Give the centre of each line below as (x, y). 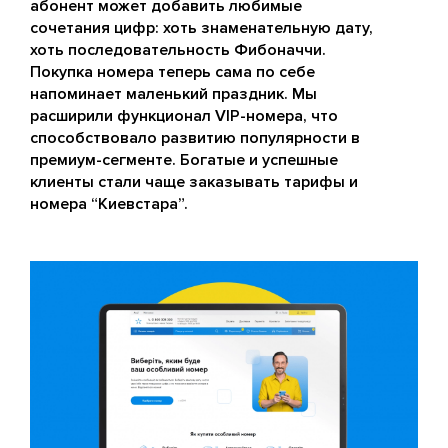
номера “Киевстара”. (109, 204)
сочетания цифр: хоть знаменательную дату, (201, 28)
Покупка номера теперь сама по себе (172, 72)
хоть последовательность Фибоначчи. (178, 50)
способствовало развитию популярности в (195, 138)
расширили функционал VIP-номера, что (184, 116)
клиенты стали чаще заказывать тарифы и (194, 182)
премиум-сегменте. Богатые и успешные (184, 160)
